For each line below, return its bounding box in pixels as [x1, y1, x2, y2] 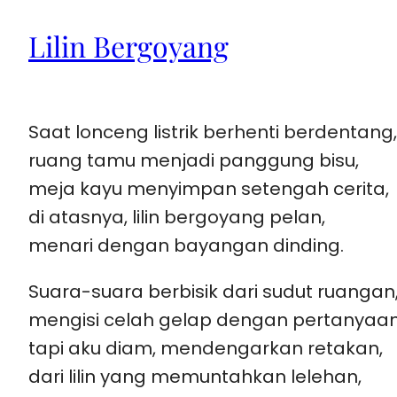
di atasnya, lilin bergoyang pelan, [28, 204, 325, 230]
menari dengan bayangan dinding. [28, 232, 344, 258]
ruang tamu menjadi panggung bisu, [28, 147, 359, 173]
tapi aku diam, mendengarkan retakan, [28, 335, 383, 361]
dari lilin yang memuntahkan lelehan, [28, 363, 362, 389]
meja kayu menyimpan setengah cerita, [28, 175, 389, 201]
